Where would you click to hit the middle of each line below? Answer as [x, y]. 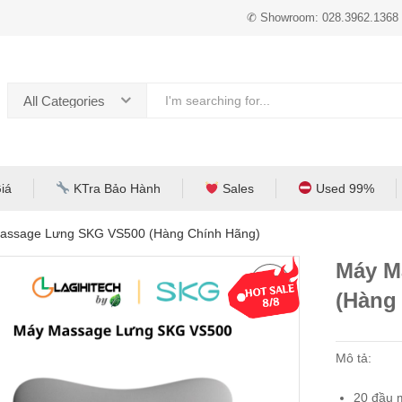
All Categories [64, 101]
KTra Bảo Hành [115, 188]
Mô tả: [354, 358]
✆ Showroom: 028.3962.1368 [323, 17]
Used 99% [343, 188]
